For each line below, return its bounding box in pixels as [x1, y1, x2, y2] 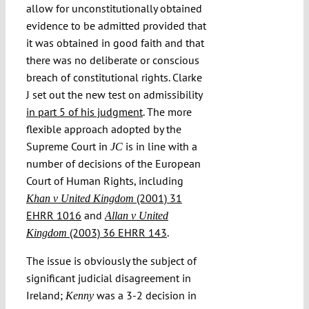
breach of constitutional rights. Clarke [26, 70, 202, 85]
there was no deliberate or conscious [26, 53, 199, 68]
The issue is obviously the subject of [26, 254, 197, 268]
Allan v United [104, 210, 168, 222]
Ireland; [26, 288, 66, 303]
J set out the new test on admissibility [26, 88, 202, 102]
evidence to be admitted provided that [26, 19, 206, 33]
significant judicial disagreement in [26, 271, 191, 286]
